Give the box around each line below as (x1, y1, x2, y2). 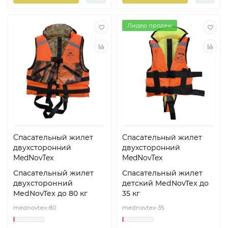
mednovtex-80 (13, 204, 56, 211)
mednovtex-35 (122, 204, 164, 211)
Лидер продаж (127, 22, 172, 30)
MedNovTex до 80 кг (13, 188, 88, 198)
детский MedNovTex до (122, 178, 209, 188)
